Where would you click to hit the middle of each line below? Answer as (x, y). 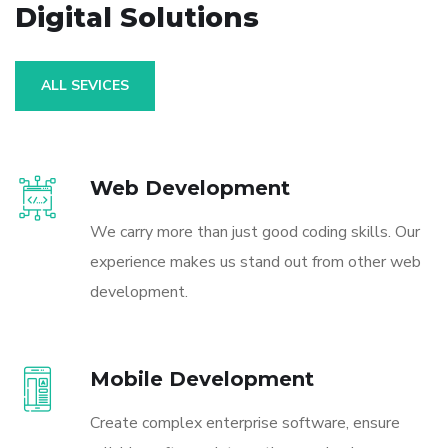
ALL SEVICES (85, 85)
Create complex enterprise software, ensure (245, 422)
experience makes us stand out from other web (255, 261)
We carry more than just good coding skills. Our (255, 231)
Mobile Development (202, 378)
